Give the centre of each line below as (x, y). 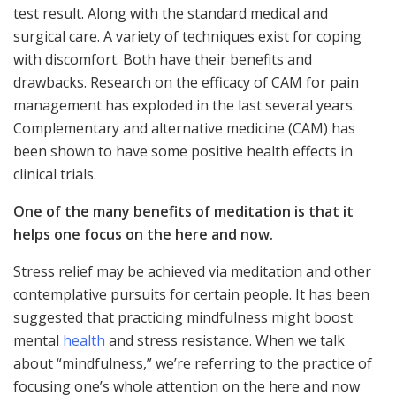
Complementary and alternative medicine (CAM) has (184, 128)
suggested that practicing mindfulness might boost (183, 317)
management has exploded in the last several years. (184, 105)
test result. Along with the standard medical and (171, 13)
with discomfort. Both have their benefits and (163, 59)
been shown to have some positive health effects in (183, 151)
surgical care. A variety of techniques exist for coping (187, 36)
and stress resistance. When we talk (225, 340)
